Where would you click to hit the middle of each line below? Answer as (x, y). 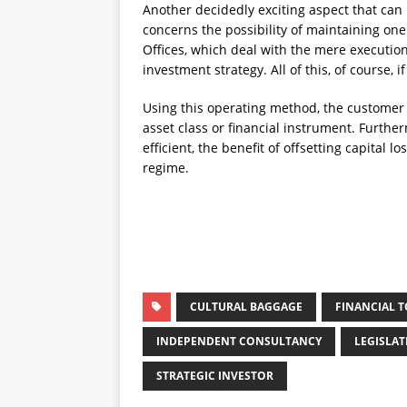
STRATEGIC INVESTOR (215, 375)
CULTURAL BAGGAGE (246, 306)
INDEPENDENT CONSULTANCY (239, 341)
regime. (166, 167)
